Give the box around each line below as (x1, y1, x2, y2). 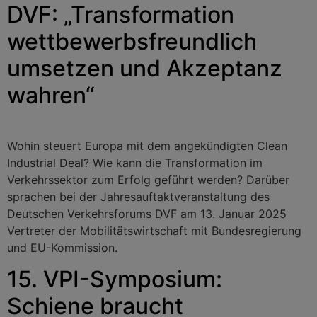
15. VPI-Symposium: (7, 265, 222, 294)
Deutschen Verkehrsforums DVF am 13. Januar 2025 (7, 206, 287, 221)
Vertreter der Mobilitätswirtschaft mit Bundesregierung (7, 223, 301, 238)
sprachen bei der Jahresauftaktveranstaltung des (7, 189, 270, 204)
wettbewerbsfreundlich (7, 27, 257, 55)
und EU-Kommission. (7, 240, 117, 255)
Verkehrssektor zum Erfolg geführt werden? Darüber (7, 172, 289, 187)
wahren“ (7, 81, 95, 109)
